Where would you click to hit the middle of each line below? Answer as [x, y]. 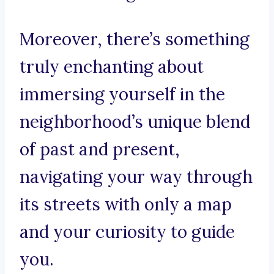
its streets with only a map [126, 205]
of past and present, [100, 150]
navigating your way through [136, 177]
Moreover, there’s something [135, 39]
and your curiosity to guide [127, 232]
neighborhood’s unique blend [135, 122]
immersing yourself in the [122, 94]
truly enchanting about [112, 67]
